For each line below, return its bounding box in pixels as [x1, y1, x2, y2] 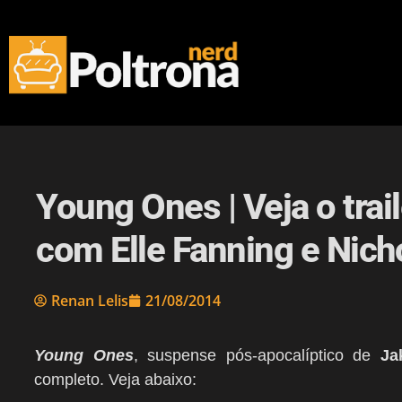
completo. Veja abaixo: [34, 371, 197, 389]
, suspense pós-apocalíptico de [133, 346, 381, 364]
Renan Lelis [51, 291, 128, 310]
